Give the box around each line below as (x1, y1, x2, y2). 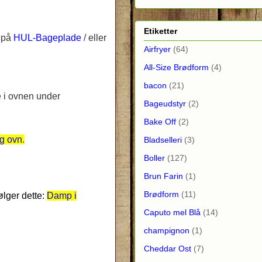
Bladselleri (144, 135, 182, 144)
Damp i (47, 190, 77, 201)
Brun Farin (144, 171, 183, 181)
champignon (144, 225, 189, 235)
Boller (144, 153, 165, 163)
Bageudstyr (144, 98, 186, 108)
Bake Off (144, 116, 176, 126)
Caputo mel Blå (144, 207, 201, 217)
